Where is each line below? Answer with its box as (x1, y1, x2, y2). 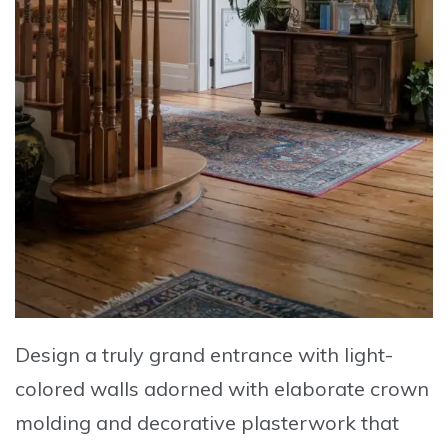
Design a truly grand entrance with (15, 341, 344, 367)
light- (344, 341, 393, 367)
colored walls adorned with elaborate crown (15, 375, 429, 401)
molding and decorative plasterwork (15, 409, 356, 435)
